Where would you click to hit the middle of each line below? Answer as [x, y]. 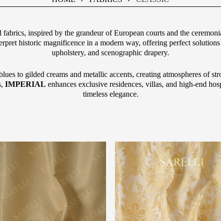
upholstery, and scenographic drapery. [110, 53]
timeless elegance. [110, 94]
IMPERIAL [25, 84]
